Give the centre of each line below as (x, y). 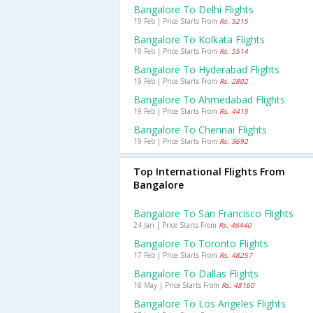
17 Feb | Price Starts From (176, 255)
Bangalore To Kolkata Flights (199, 39)
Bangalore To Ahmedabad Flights (209, 100)
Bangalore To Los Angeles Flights (210, 304)
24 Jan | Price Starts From (176, 225)
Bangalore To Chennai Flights (200, 130)
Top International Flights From (209, 172)
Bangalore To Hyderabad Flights (206, 70)
